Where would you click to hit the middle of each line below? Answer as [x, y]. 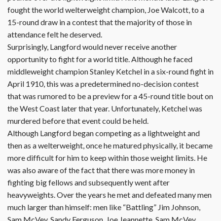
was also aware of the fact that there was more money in [101, 170]
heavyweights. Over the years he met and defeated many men [110, 195]
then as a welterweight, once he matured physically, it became [110, 145]
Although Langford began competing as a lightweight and [104, 133]
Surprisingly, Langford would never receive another [92, 47]
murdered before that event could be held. [78, 121]
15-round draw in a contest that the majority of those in [100, 22]
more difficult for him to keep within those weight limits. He [107, 158]
